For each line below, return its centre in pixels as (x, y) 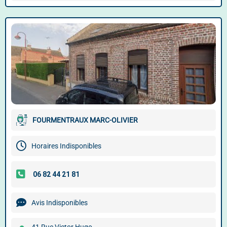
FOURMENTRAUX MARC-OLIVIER (85, 120)
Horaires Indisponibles (66, 146)
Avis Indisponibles (60, 203)
